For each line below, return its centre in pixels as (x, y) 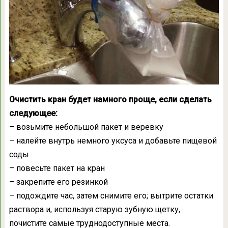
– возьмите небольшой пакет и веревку (86, 127)
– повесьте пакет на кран (57, 168)
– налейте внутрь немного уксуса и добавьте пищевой (113, 140)
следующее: (33, 113)
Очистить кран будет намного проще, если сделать (110, 99)
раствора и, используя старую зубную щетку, (94, 209)
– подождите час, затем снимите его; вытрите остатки (111, 195)
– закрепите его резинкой (58, 182)
